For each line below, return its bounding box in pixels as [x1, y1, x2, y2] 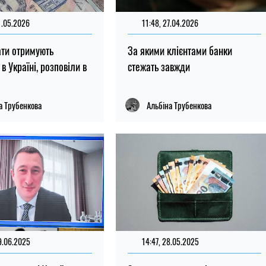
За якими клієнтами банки [127, 43, 232, 59]
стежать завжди [127, 59, 190, 75]
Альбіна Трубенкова [146, 99, 211, 112]
